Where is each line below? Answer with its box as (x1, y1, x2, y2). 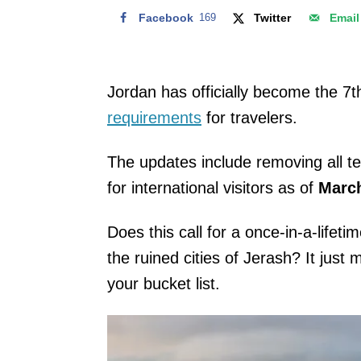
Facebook (139, 10, 193, 24)
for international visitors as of (107, 178, 318, 197)
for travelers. (201, 108, 297, 127)
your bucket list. (107, 274, 220, 293)
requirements (107, 108, 201, 127)
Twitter (254, 10, 292, 24)
